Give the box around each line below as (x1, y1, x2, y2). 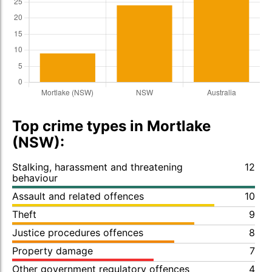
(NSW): (12, 134, 64, 151)
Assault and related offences (12, 190, 144, 202)
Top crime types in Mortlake (12, 117, 211, 135)
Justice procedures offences (12, 226, 143, 239)
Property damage (12, 245, 93, 257)
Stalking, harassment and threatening (12, 161, 183, 173)
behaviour (12, 172, 58, 184)
